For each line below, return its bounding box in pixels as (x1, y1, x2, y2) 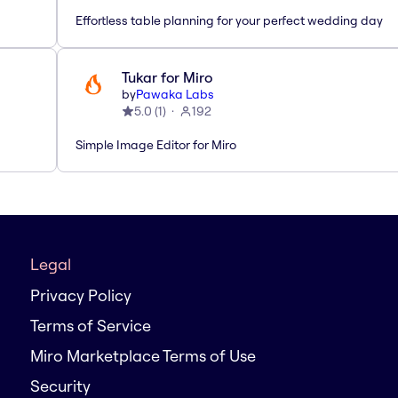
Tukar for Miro (122, 68, 212, 86)
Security (30, 376, 91, 396)
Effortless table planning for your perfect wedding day (76, 12, 383, 28)
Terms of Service (30, 315, 151, 336)
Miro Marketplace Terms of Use (30, 346, 256, 366)
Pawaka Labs (136, 85, 214, 102)
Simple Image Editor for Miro (76, 136, 236, 153)
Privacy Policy (30, 285, 131, 306)
